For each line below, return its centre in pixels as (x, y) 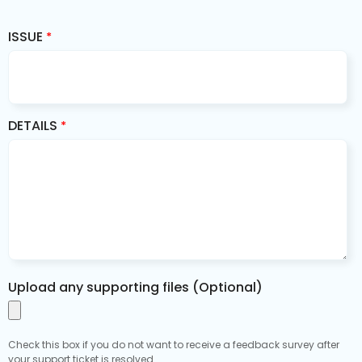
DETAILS (33, 126)
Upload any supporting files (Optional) (135, 287)
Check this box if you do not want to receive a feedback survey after (174, 345)
